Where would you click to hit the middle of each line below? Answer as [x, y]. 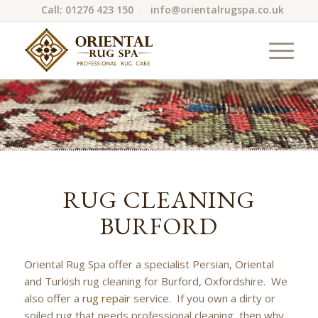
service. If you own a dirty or [203, 298]
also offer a [53, 298]
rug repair [106, 298]
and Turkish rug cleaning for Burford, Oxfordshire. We [155, 281]
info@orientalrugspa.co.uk [217, 10]
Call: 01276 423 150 [87, 10]
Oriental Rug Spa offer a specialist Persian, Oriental [149, 264]
